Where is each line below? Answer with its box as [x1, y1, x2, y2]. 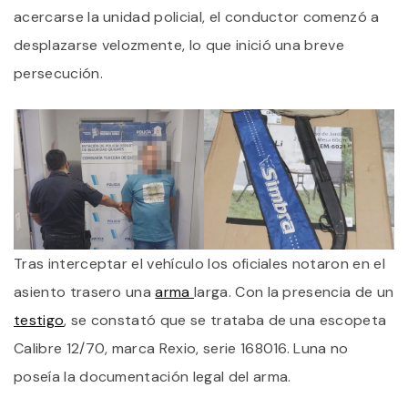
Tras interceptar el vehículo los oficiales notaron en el [14, 253, 385, 273]
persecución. [14, 63, 103, 83]
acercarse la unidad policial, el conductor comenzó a [14, 6, 380, 26]
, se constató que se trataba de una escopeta [64, 310, 387, 330]
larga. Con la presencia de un [194, 281, 394, 301]
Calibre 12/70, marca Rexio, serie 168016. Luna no [14, 338, 349, 358]
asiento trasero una [14, 281, 156, 301]
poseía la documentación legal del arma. [14, 366, 291, 386]
